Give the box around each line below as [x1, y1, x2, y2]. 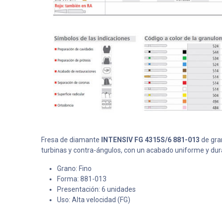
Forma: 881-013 [56, 175, 107, 183]
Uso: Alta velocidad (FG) [56, 196, 130, 204]
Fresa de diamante [41, 136, 101, 144]
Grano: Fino [56, 165, 92, 172]
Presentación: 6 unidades [56, 185, 136, 193]
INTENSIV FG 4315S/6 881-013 [101, 136, 200, 144]
